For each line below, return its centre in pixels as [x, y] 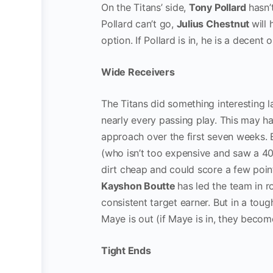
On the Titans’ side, [145, 7]
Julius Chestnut [214, 24]
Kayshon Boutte [140, 186]
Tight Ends [126, 250]
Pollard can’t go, [139, 24]
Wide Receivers [138, 72]
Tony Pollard [218, 7]
